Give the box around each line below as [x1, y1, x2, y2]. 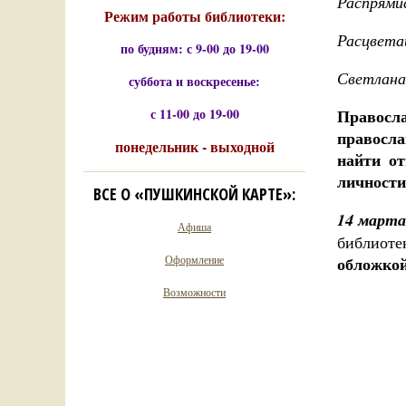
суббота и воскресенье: [129, 72, 260, 91]
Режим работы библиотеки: [103, 5, 285, 26]
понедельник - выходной [114, 136, 275, 157]
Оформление [165, 252, 224, 266]
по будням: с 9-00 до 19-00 [120, 39, 269, 58]
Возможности [163, 285, 226, 299]
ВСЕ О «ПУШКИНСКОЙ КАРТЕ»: [93, 183, 295, 205]
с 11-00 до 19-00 [150, 104, 239, 123]
